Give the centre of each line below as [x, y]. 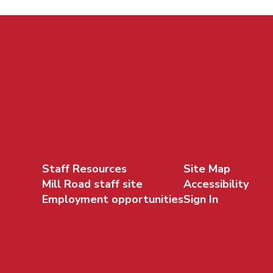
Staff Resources [84, 168]
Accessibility [216, 184]
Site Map [207, 168]
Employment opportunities [112, 199]
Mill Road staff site [92, 184]
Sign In [200, 199]
